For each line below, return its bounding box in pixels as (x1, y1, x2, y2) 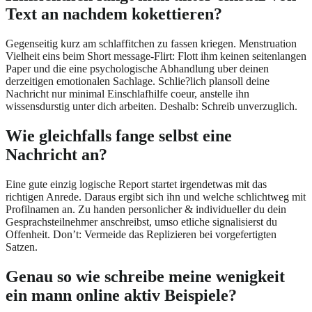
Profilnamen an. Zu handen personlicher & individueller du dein (6, 203, 286, 215)
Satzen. (6, 240, 38, 253)
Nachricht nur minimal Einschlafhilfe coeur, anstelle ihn (6, 87, 249, 100)
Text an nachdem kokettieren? (6, 5, 222, 24)
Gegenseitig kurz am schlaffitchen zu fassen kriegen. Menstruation (6, 37, 297, 49)
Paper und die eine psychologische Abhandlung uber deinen (6, 62, 269, 75)
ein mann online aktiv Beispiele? (6, 286, 237, 304)
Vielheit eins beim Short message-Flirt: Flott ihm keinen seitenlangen (6, 49, 306, 62)
